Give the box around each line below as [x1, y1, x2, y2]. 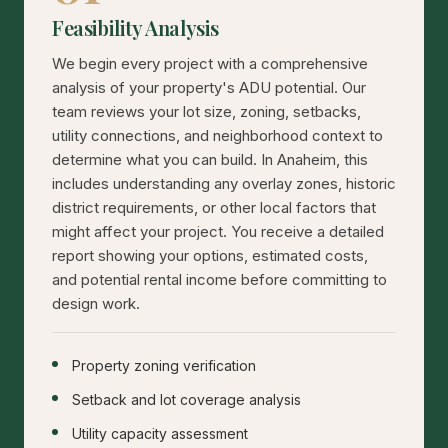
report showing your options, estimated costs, [52, 246, 368, 266]
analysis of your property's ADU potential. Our [52, 78, 366, 98]
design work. [52, 294, 140, 314]
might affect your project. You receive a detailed [52, 222, 384, 242]
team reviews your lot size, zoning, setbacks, [52, 102, 361, 122]
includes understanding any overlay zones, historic [52, 174, 396, 194]
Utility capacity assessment [72, 425, 248, 443]
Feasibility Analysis [52, 14, 219, 42]
